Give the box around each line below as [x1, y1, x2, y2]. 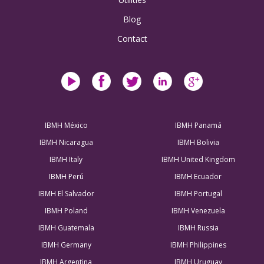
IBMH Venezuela [171, 206, 225, 216]
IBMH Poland [44, 206, 88, 216]
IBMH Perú [48, 171, 84, 182]
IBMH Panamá [174, 120, 222, 131]
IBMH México [44, 120, 88, 131]
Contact [117, 33, 147, 45]
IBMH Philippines [170, 240, 226, 250]
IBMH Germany [41, 240, 91, 250]
